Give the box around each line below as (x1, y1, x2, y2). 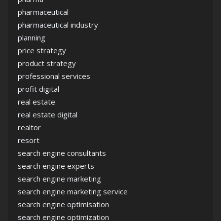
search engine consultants (18, 148, 106, 158)
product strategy (18, 58, 76, 69)
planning (18, 33, 45, 43)
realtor (18, 122, 41, 133)
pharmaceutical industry (18, 20, 98, 30)
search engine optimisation (18, 199, 109, 210)
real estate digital (18, 110, 77, 120)
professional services (18, 71, 90, 81)
